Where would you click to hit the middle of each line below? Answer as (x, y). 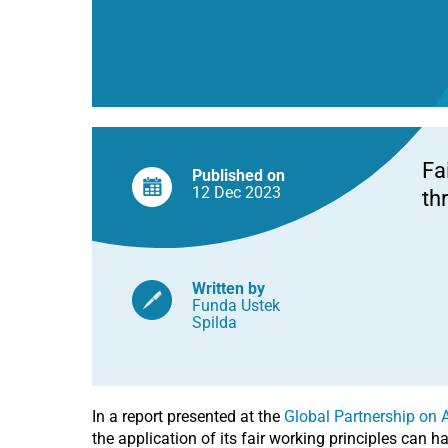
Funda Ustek (236, 305)
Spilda (214, 322)
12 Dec (218, 192)
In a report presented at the (188, 416)
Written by (228, 288)
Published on (238, 175)
